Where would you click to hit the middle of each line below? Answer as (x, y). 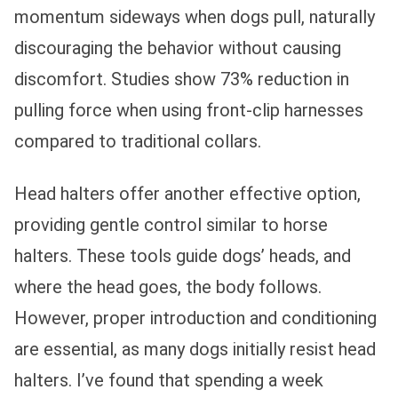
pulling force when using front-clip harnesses (189, 111)
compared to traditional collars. (138, 142)
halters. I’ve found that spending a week (169, 381)
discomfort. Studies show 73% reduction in (182, 80)
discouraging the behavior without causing (178, 48)
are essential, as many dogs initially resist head (195, 350)
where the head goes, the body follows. (168, 287)
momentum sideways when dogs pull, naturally (195, 17)
